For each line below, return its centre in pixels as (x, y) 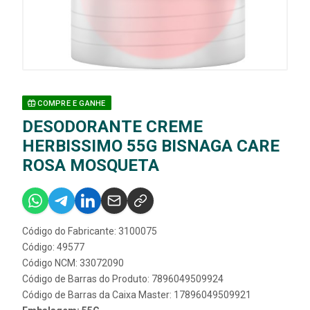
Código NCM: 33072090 (73, 263)
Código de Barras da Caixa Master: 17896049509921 (137, 294)
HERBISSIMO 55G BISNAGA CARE (151, 146)
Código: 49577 (53, 247)
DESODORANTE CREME (112, 126)
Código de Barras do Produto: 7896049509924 (123, 279)
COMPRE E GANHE (71, 103)
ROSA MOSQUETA (91, 165)
